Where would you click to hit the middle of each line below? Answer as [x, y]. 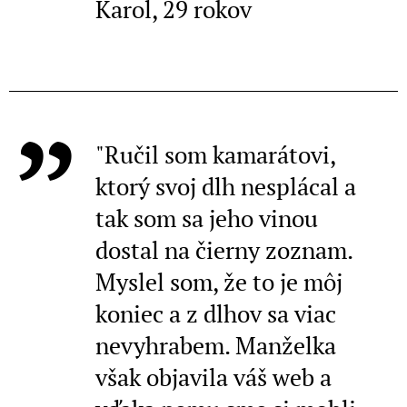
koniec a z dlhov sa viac [216, 313]
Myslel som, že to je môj [219, 281]
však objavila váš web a [213, 377]
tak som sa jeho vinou [207, 218]
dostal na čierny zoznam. [224, 249]
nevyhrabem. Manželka [216, 345]
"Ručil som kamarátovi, [215, 154]
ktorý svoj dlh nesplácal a [226, 186]
